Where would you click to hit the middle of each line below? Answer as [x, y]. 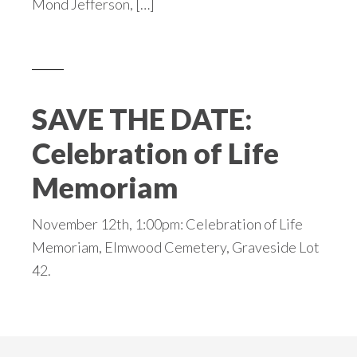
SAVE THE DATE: [142, 119]
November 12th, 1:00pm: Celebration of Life [167, 224]
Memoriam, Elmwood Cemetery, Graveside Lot [176, 247]
